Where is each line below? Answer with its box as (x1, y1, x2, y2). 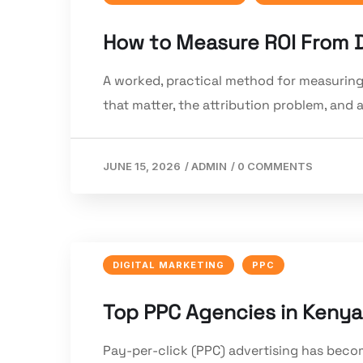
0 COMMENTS (237, 160, 313, 173)
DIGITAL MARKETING (113, 259, 224, 271)
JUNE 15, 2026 (103, 160, 181, 173)
